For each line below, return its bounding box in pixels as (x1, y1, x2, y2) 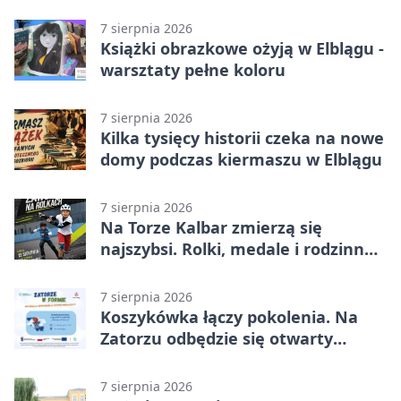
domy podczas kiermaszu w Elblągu (100, 149, 382, 171)
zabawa (100, 260, 161, 282)
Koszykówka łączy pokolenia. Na (100, 306, 358, 328)
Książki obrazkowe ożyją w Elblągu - (100, 38, 384, 60)
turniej (100, 349, 155, 371)
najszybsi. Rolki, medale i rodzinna (100, 238, 374, 260)
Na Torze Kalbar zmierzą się (100, 217, 322, 239)
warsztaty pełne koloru (100, 59, 286, 81)
